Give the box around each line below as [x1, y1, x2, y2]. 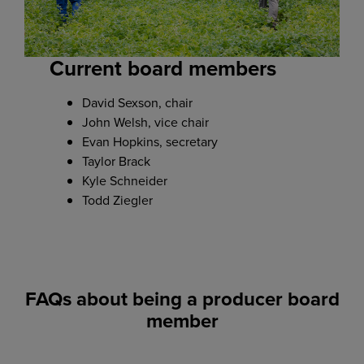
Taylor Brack [82, 152, 151, 171]
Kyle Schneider [82, 171, 168, 191]
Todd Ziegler [82, 191, 154, 210]
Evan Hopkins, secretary [82, 132, 219, 152]
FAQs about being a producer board [24, 284, 340, 314]
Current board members [50, 53, 277, 84]
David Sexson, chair [82, 93, 193, 113]
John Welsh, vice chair [82, 113, 210, 132]
